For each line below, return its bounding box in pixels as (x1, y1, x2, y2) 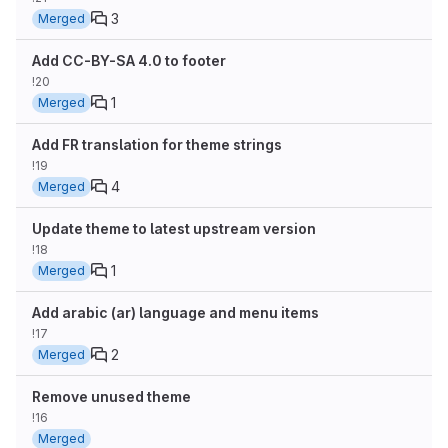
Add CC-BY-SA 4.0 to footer (32, 52, 226, 69)
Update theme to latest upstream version (32, 220, 316, 237)
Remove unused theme (32, 388, 191, 405)
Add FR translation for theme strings (32, 136, 282, 153)
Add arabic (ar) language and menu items (32, 304, 319, 321)
